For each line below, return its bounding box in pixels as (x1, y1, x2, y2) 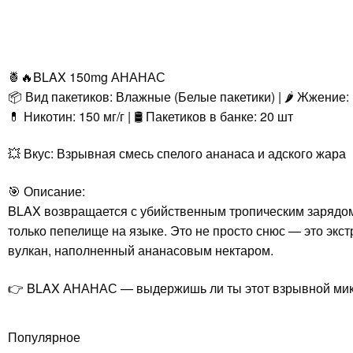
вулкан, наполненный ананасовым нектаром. (8, 240, 273, 259)
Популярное (8, 328, 80, 347)
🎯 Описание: (8, 181, 85, 200)
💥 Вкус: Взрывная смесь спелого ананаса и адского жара (8, 144, 346, 163)
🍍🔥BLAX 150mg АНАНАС (8, 67, 165, 86)
